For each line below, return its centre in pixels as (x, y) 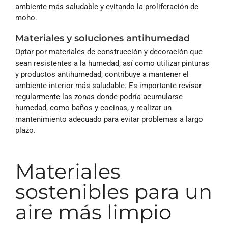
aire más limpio (93, 212)
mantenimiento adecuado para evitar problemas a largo (109, 119)
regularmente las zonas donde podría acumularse (99, 97)
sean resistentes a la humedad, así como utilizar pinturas (112, 63)
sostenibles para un (114, 192)
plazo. (25, 131)
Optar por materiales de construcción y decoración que (109, 52)
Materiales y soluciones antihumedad (103, 38)
